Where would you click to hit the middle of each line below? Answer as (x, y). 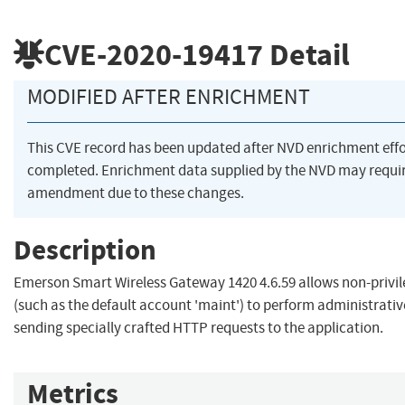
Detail (306, 54)
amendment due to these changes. (136, 193)
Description (85, 250)
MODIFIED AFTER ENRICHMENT (169, 97)
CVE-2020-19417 (154, 54)
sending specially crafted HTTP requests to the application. (198, 328)
